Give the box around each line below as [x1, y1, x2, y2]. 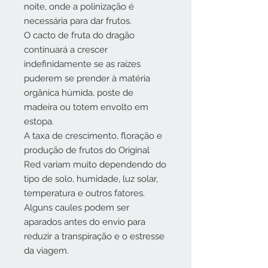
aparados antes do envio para [24, 217, 145, 227]
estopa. [24, 116, 56, 127]
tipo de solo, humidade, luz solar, [24, 173, 158, 184]
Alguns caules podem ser [24, 202, 129, 213]
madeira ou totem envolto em [24, 102, 148, 112]
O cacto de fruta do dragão [24, 30, 135, 41]
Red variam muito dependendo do [24, 159, 166, 170]
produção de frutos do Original [24, 145, 150, 156]
